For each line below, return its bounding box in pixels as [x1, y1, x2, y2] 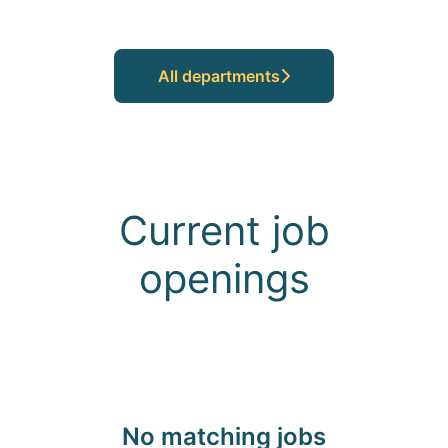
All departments [158, 66, 280, 86]
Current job [118, 206, 330, 255]
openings [138, 254, 310, 303]
